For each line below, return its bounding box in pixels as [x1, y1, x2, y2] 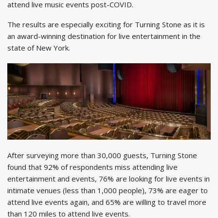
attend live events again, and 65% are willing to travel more [7, 197, 206, 207]
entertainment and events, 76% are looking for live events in [7, 173, 210, 183]
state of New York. [7, 42, 70, 53]
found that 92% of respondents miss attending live [7, 162, 178, 172]
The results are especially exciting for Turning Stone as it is [7, 19, 205, 29]
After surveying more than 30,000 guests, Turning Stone [7, 150, 197, 160]
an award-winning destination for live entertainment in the [7, 31, 200, 41]
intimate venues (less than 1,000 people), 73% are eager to [7, 185, 208, 195]
